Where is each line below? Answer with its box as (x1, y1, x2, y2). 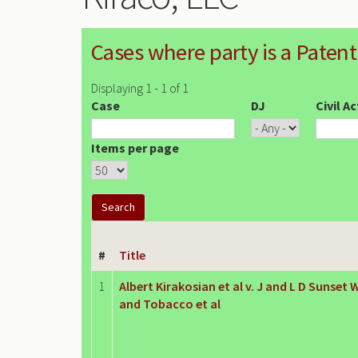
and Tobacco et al (119, 295, 221, 312)
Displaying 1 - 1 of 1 (91, 79, 189, 96)
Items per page (91, 139, 179, 156)
